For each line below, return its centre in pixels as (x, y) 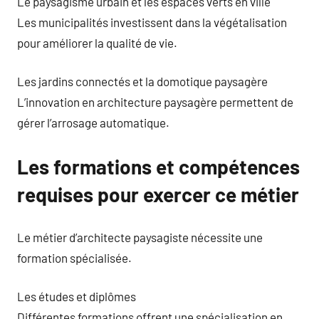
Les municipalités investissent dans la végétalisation (152, 22)
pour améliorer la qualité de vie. (97, 42)
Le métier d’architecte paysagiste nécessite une (140, 237)
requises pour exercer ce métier (158, 194)
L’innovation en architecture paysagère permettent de (155, 102)
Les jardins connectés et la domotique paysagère (142, 81)
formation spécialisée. (74, 257)
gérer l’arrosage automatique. (93, 122)
